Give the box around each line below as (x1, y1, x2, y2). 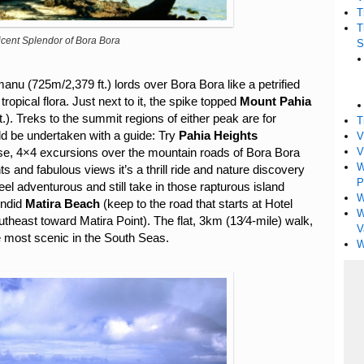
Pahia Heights (179, 129, 258, 142)
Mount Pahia (240, 95, 311, 108)
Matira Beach (25, 197, 103, 210)
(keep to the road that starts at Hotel (103, 197, 292, 210)
